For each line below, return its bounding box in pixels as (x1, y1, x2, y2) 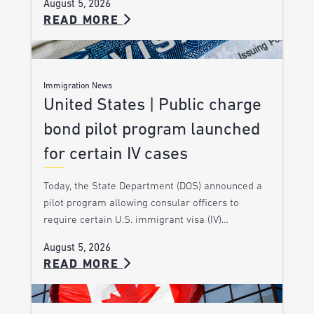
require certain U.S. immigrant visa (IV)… (43, 214, 228, 226)
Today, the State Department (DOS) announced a (43, 181, 262, 192)
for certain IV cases (43, 145, 188, 163)
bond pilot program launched (43, 121, 260, 139)
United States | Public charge (43, 96, 261, 114)
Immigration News (43, 81, 112, 90)
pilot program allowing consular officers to (43, 198, 239, 209)
